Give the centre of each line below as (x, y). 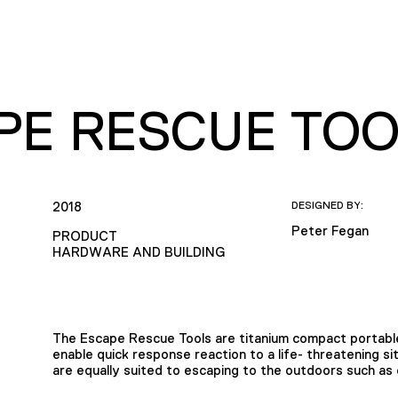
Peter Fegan (330, 230)
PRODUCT (84, 235)
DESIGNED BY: (328, 205)
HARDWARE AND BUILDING (138, 251)
